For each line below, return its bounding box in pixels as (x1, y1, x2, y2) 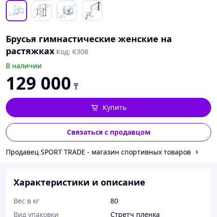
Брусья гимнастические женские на (6, 33, 172, 45)
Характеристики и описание (14, 176, 145, 188)
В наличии (6, 61, 42, 70)
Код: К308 (56, 47, 88, 56)
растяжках (6, 45, 54, 57)
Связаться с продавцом (66, 127, 151, 137)
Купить (102, 103, 126, 112)
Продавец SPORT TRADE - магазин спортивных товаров (6, 147, 191, 156)
